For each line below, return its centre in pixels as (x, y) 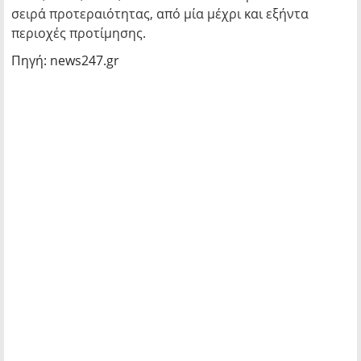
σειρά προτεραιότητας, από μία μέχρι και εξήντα (160, 14)
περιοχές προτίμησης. (79, 33)
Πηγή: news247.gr (65, 60)
